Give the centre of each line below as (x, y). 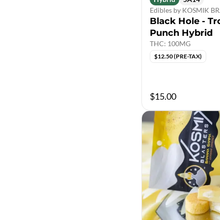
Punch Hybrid (181, 33)
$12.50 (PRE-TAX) (178, 56)
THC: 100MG (170, 43)
